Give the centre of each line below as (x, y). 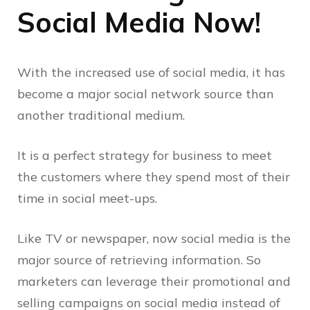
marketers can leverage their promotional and (154, 282)
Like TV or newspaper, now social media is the (154, 239)
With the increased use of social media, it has (151, 73)
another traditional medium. (103, 116)
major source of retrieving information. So (139, 260)
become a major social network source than (146, 94)
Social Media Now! (139, 22)
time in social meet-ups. (89, 199)
